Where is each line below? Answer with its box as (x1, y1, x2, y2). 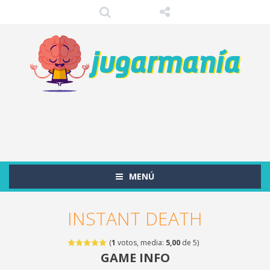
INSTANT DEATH (67, 206, 202, 231)
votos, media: (116, 237, 166, 248)
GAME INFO (100, 250, 170, 266)
